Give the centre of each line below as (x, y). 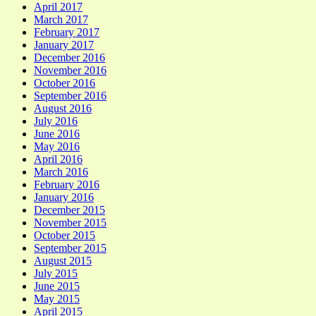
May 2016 (57, 146)
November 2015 (70, 222)
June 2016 (57, 133)
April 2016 (58, 159)
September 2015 (70, 248)
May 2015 (57, 298)
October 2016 (65, 83)
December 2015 (69, 209)
